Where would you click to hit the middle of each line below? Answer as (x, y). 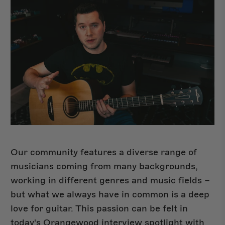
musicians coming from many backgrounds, (104, 166)
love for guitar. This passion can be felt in (99, 209)
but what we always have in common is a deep (110, 195)
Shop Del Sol (41, 174)
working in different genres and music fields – (110, 181)
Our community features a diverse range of (104, 152)
